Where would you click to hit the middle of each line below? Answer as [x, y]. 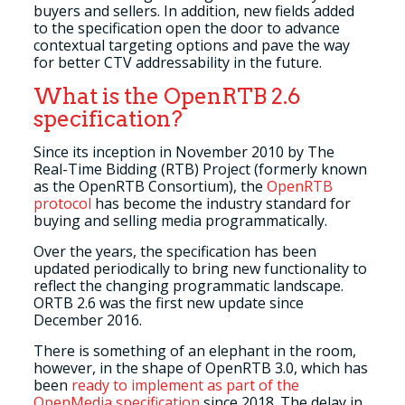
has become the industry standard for [221, 203]
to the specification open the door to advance [186, 28]
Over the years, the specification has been [174, 251]
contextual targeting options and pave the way [191, 45]
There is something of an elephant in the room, [194, 351]
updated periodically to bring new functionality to [200, 268]
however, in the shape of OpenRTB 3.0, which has [200, 368]
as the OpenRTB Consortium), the [150, 186]
